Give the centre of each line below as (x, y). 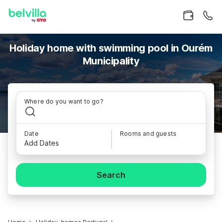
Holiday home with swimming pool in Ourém (111, 48)
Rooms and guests (148, 134)
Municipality (111, 61)
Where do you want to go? (64, 101)
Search (111, 175)
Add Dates (42, 143)
